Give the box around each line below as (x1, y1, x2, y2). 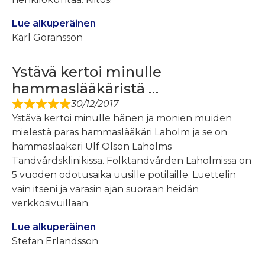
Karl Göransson (12, 32, 83, 44)
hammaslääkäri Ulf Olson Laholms (12, 141, 172, 153)
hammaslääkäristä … (12, 80, 159, 98)
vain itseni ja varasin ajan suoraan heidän (12, 183, 199, 195)
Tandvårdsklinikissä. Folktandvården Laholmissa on (12, 155, 251, 167)
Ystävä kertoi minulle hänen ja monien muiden (12, 112, 232, 124)
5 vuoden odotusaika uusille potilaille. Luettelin (12, 169, 236, 181)
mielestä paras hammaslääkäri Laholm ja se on (12, 127, 227, 138)
